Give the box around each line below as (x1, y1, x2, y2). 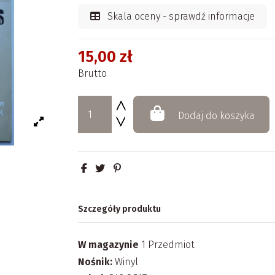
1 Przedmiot (141, 239, 195, 251)
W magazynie (78, 239, 139, 251)
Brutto (78, 68, 107, 80)
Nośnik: (78, 255, 112, 268)
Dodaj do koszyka (178, 110, 255, 122)
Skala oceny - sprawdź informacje (105, 10, 255, 23)
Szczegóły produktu (78, 203, 161, 214)
